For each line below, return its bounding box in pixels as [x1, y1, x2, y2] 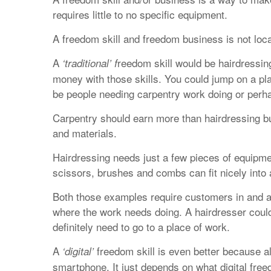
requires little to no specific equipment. [53, 7, 227, 22]
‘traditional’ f [62, 56, 117, 70]
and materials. [53, 125, 117, 140]
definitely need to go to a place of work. [53, 219, 230, 234]
